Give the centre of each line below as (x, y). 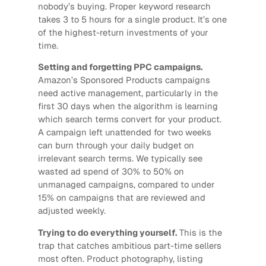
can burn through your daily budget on (116, 145)
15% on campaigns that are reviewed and (121, 198)
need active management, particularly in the (128, 93)
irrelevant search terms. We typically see (120, 159)
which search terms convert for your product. (129, 119)
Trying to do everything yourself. (107, 233)
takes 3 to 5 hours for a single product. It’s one (132, 19)
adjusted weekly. (72, 211)
